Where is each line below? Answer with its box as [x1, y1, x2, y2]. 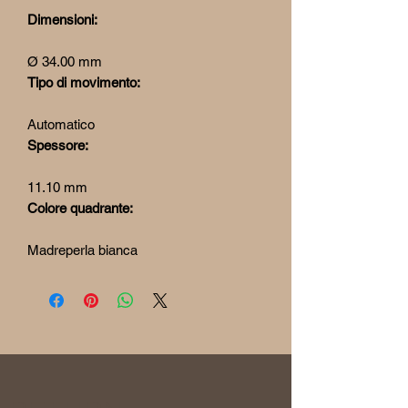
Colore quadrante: [27, 200, 133, 217]
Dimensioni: [27, 12, 97, 28]
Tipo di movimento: [27, 75, 140, 91]
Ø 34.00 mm [27, 54, 102, 70]
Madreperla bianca [27, 242, 138, 259]
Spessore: [27, 138, 88, 154]
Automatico [27, 117, 95, 133]
